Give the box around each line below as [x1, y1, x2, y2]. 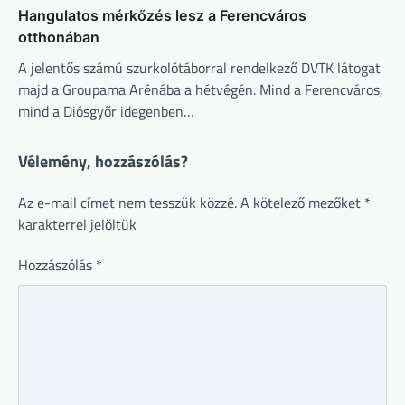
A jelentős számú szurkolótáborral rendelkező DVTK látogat [18, 57, 381, 80]
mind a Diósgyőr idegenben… [18, 100, 194, 123]
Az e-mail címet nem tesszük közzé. [18, 192, 237, 214]
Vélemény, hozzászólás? [18, 149, 188, 174]
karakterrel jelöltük [18, 213, 137, 236]
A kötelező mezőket [240, 192, 364, 214]
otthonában [18, 28, 99, 47]
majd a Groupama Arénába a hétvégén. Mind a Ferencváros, [18, 79, 383, 101]
